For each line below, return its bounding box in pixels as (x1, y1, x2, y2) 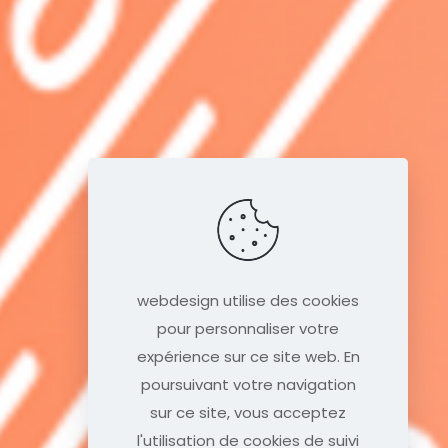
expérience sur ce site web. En (136, 346, 360, 367)
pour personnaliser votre (157, 318, 339, 339)
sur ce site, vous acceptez (150, 402, 346, 423)
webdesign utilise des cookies (137, 290, 359, 311)
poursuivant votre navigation (140, 374, 356, 395)
